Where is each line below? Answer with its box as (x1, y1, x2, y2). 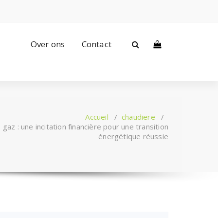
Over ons (30, 38, 65, 50)
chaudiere (121, 112, 155, 122)
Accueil (85, 112, 109, 122)
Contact (81, 38, 111, 50)
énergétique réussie (98, 131, 168, 141)
